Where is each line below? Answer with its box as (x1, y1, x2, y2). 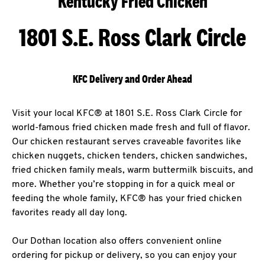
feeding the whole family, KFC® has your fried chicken (12, 194, 242, 203)
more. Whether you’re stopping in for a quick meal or (12, 180, 235, 189)
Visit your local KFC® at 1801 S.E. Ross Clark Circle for (12, 109, 242, 118)
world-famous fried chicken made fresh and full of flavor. (12, 123, 250, 132)
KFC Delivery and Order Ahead (73, 72, 192, 86)
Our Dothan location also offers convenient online (12, 237, 222, 246)
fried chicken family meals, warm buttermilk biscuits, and (12, 166, 253, 175)
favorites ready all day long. (12, 208, 127, 218)
